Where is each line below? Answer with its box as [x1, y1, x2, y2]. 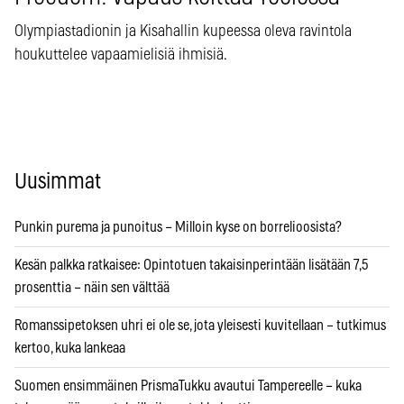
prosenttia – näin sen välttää [14, 280, 170, 296]
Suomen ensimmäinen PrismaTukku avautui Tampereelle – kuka [14, 379, 362, 394]
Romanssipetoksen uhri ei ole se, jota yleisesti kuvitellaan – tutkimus [14, 318, 386, 334]
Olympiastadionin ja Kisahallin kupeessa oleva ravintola [14, 23, 352, 41]
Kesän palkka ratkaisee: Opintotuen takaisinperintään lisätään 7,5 [14, 258, 368, 273]
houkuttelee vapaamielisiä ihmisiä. [14, 47, 227, 64]
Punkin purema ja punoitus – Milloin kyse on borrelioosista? [14, 220, 342, 235]
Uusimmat [14, 171, 101, 194]
